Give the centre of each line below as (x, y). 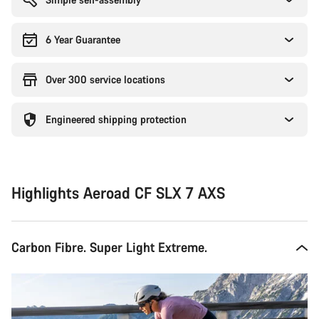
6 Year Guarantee (83, 40)
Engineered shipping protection (116, 119)
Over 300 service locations (105, 79)
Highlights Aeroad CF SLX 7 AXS (118, 193)
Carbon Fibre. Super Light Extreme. (109, 247)
